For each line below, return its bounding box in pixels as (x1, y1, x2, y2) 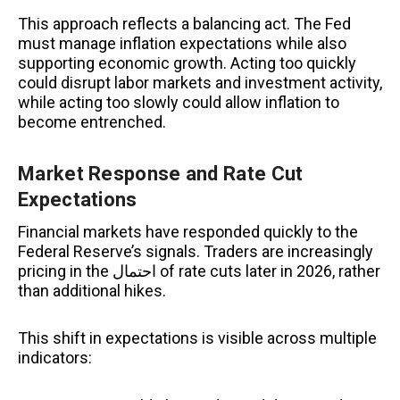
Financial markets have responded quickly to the (18, 221, 358, 241)
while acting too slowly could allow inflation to (18, 93, 339, 112)
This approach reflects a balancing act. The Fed (18, 14, 351, 34)
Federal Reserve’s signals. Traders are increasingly (18, 241, 373, 261)
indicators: (18, 348, 92, 368)
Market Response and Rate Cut (18, 162, 304, 185)
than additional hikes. (18, 280, 166, 300)
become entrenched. (18, 112, 166, 132)
